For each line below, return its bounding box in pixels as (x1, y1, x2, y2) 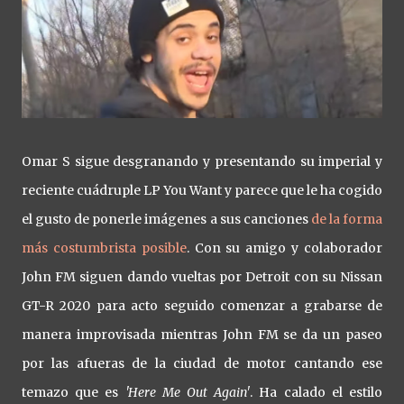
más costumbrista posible (22, 239, 187, 256)
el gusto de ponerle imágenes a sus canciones (22, 210, 311, 227)
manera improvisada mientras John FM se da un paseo (22, 326, 382, 343)
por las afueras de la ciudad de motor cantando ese (22, 354, 382, 372)
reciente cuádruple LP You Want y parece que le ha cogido (22, 181, 382, 198)
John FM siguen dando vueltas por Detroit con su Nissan (22, 268, 382, 285)
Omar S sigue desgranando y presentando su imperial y (22, 152, 382, 170)
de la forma (310, 210, 383, 227)
